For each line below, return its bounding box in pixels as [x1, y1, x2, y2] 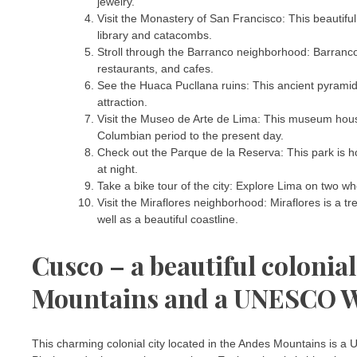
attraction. [97, 95, 147, 108]
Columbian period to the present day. [97, 128, 284, 142]
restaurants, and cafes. [97, 61, 214, 75]
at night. [97, 162, 138, 175]
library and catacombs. [97, 28, 212, 41]
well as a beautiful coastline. [97, 212, 238, 226]
